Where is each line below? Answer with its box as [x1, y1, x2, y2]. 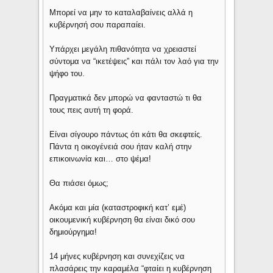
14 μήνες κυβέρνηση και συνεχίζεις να [49, 252, 185, 261]
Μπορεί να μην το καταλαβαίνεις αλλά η [49, 8, 193, 18]
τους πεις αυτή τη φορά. [49, 105, 134, 115]
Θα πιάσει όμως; [49, 179, 109, 188]
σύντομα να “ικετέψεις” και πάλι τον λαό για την [49, 57, 219, 66]
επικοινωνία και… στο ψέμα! [49, 154, 152, 164]
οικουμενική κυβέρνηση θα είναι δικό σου [49, 215, 196, 225]
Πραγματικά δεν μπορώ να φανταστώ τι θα [49, 93, 202, 103]
